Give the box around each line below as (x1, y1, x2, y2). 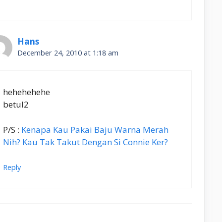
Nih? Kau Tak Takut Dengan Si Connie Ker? (3, 136, 168, 148)
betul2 (3, 99, 29, 111)
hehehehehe (3, 86, 50, 98)
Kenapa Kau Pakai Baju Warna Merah (21, 123, 168, 135)
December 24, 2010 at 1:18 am (17, 48, 118, 57)
